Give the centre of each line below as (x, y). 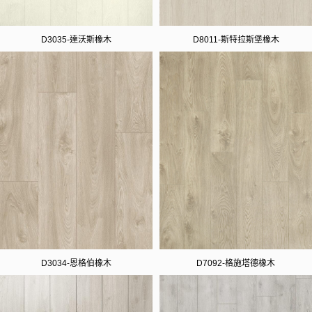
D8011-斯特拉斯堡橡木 (236, 39)
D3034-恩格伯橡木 (76, 264)
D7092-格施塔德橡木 (236, 264)
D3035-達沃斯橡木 (76, 39)
